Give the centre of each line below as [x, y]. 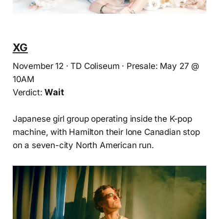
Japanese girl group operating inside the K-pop [102, 119]
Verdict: [29, 93]
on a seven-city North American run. [83, 145]
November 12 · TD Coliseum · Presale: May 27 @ [106, 66]
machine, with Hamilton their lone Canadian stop [106, 132]
